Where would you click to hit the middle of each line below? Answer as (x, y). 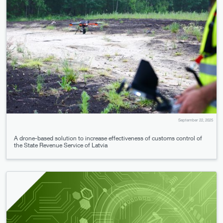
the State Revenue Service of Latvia (61, 145)
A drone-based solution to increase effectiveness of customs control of (108, 138)
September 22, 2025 (196, 120)
